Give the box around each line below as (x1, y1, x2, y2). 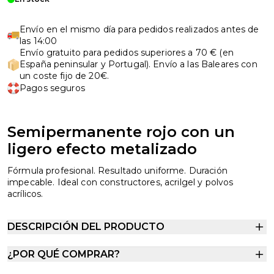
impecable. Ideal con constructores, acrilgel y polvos (7, 177, 234, 188)
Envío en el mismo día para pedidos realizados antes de (20, 24, 259, 35)
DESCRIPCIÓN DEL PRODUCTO (7, 221, 165, 232)
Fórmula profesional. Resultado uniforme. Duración (7, 165, 228, 176)
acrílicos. (7, 188, 43, 199)
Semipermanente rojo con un (7, 123, 235, 141)
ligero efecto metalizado (7, 140, 197, 158)
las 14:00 (20, 35, 57, 46)
